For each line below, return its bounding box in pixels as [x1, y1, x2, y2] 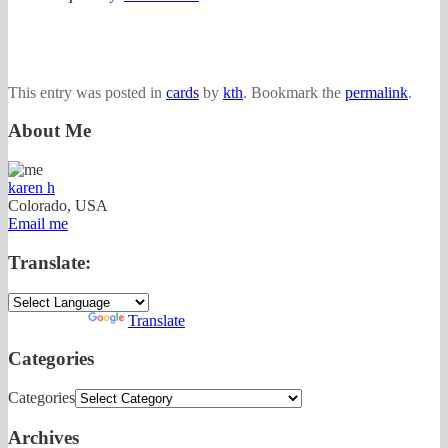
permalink [345, 83, 408, 101]
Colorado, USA [8, 197, 108, 215]
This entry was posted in [8, 83, 166, 101]
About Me [8, 120, 91, 142]
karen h [8, 179, 55, 197]
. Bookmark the [243, 83, 345, 101]
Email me [8, 215, 68, 233]
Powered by [8, 311, 88, 329]
